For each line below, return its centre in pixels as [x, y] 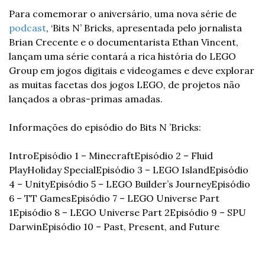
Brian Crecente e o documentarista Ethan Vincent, [124, 42]
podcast [28, 28]
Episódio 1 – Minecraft [84, 155]
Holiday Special [62, 169]
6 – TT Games [40, 198]
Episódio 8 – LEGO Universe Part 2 [91, 212]
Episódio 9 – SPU [208, 212]
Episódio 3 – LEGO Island [153, 169]
